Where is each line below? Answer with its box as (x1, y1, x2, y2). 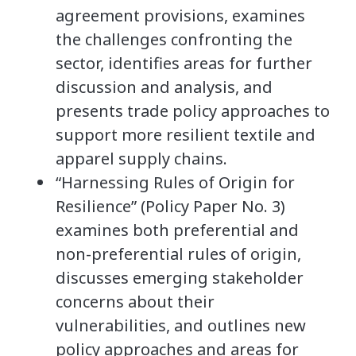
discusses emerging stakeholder (56, 266, 304, 288)
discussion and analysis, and (56, 75, 273, 98)
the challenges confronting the (56, 28, 292, 50)
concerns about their (56, 290, 215, 312)
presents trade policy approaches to (56, 99, 330, 122)
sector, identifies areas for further (56, 52, 312, 74)
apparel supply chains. (56, 147, 227, 169)
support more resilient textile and (56, 123, 315, 145)
